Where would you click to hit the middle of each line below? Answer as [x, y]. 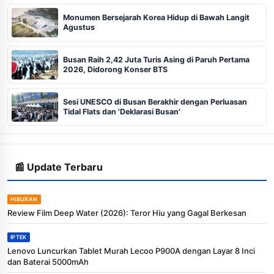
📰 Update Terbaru [59, 167]
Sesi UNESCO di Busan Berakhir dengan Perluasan [155, 102]
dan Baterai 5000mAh [48, 261]
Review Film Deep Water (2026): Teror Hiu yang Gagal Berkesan [127, 213]
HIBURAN [24, 199]
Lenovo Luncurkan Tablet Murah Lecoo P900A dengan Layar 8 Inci [131, 250]
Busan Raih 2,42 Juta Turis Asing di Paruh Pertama [156, 59]
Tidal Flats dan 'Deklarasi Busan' [122, 111]
